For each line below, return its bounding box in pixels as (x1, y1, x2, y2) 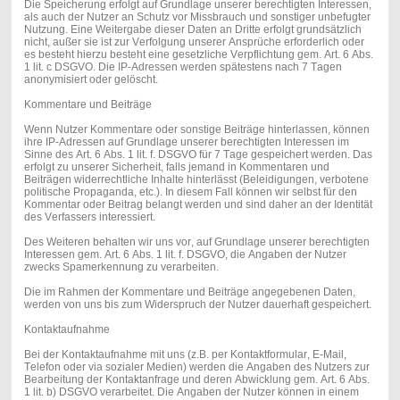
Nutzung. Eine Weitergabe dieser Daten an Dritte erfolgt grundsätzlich (23, 22, 362, 36)
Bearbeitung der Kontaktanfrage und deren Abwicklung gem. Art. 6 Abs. (23, 372, 370, 386)
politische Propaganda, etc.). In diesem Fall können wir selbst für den (23, 185, 357, 198)
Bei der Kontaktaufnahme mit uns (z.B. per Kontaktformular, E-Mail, (23, 347, 346, 361)
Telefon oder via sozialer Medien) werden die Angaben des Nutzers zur (23, 360, 370, 373)
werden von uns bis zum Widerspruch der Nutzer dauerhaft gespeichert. (23, 297, 371, 311)
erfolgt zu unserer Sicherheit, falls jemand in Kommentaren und (23, 160, 329, 173)
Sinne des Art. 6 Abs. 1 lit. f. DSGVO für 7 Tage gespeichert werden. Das (23, 147, 372, 161)
